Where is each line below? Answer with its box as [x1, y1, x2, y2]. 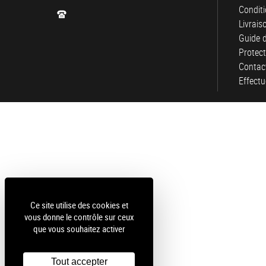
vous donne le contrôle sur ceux [24, 211, 134, 223]
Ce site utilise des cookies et [30, 199, 128, 211]
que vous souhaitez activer [33, 223, 125, 235]
